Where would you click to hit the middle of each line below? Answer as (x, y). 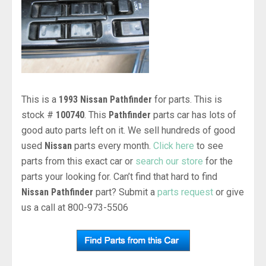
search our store (169, 161)
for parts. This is (187, 99)
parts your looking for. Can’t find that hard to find (119, 176)
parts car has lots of (194, 115)
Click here (174, 145)
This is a (40, 99)
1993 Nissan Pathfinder (105, 99)
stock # (39, 115)
